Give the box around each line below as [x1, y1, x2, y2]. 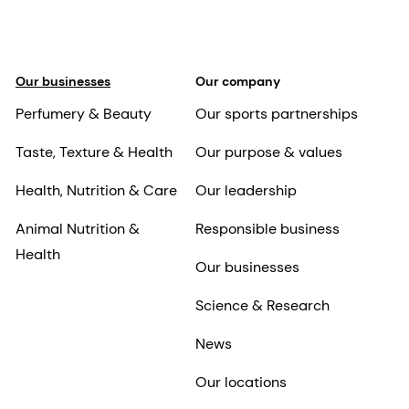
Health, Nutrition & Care [16, 181, 177, 201]
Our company [194, 73, 280, 90]
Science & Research [194, 296, 330, 316]
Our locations [194, 372, 287, 393]
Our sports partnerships [194, 104, 358, 124]
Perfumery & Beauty [16, 104, 152, 124]
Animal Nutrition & [16, 219, 140, 239]
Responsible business [194, 219, 340, 239]
